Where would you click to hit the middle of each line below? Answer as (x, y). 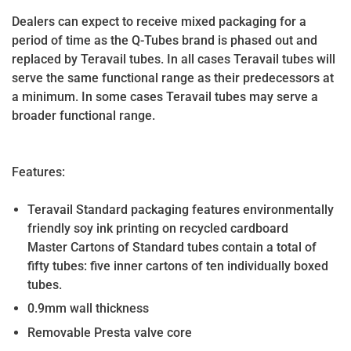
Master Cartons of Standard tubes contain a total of (172, 247)
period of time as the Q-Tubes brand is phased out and (165, 40)
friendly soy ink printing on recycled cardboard (158, 228)
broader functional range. (83, 116)
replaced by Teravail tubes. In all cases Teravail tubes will (174, 59)
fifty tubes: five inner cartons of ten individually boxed (178, 266)
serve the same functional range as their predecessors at (173, 78)
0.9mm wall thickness (88, 309)
